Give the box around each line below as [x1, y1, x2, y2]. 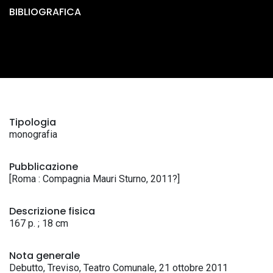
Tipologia [9, 115, 56, 129]
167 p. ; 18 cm [9, 218, 68, 229]
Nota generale [9, 249, 80, 263]
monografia [9, 129, 57, 140]
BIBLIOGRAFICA [9, 5, 81, 19]
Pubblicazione [9, 160, 78, 174]
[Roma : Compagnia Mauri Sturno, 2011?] [9, 173, 180, 185]
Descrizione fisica [9, 204, 95, 218]
